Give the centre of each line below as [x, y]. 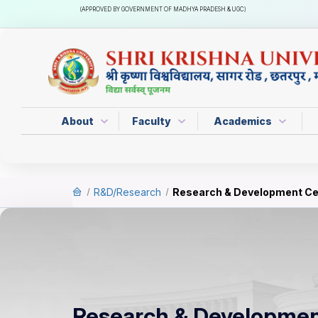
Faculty [152, 121]
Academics [244, 121]
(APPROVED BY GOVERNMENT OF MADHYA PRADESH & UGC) [163, 9]
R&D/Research [127, 192]
